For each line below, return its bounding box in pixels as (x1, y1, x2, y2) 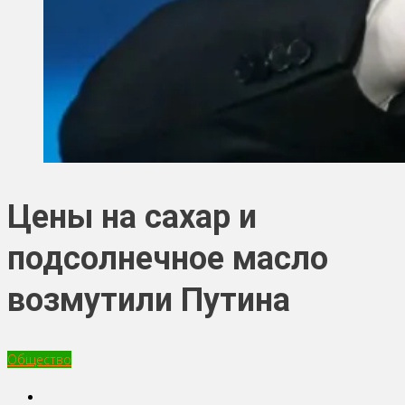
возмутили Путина (7, 280, 290, 319)
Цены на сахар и (7, 197, 257, 236)
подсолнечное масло (7, 239, 328, 278)
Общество (7, 350, 71, 368)
